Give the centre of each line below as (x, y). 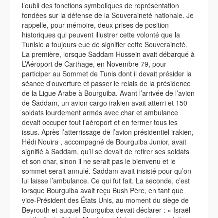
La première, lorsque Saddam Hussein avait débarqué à (108, 54)
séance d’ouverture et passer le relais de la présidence (106, 83)
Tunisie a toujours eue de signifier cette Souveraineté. (105, 44)
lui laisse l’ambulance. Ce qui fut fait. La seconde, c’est (106, 181)
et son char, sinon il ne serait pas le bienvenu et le (99, 161)
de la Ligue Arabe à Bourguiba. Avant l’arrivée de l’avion (108, 93)
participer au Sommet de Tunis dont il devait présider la (107, 73)
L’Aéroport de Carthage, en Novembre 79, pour (94, 64)
